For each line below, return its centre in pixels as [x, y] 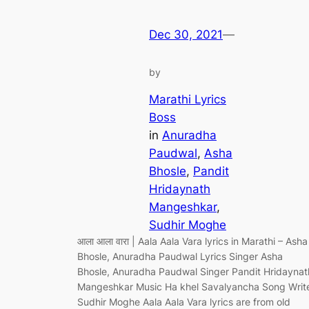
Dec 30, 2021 [186, 35]
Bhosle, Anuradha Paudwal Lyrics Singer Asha [180, 256]
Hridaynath [180, 189]
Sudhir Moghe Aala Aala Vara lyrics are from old [184, 301]
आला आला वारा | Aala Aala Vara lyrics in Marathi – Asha [192, 241]
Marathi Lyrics [188, 99]
